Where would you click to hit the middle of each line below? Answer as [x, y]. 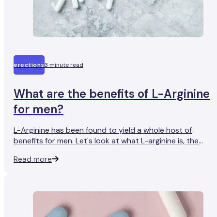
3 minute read [64, 65]
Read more [33, 159]
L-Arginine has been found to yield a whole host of [103, 130]
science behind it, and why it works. [76, 151]
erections [29, 65]
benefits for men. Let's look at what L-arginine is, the [106, 140]
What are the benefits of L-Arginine [112, 93]
